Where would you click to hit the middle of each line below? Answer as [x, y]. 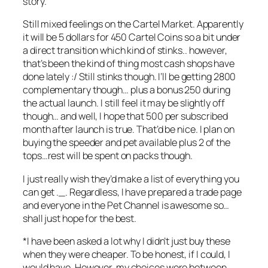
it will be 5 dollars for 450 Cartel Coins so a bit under [132, 37]
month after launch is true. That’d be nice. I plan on [129, 130]
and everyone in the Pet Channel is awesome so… [126, 205]
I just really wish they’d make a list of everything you [131, 179]
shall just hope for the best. [80, 218]
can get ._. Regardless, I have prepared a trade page [132, 192]
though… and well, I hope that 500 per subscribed [126, 116]
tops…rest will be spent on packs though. [108, 156]
